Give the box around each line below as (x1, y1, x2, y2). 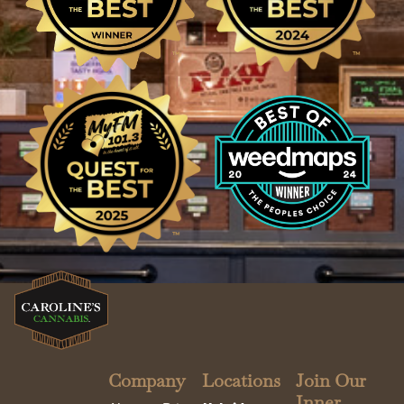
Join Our (296, 369, 366, 392)
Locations (202, 369, 280, 392)
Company (108, 369, 185, 392)
